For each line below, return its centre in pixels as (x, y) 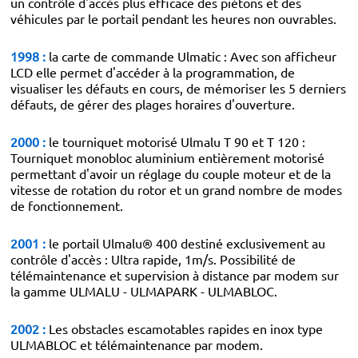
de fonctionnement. (67, 205)
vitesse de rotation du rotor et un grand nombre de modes (176, 189)
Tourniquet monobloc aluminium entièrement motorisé (167, 157)
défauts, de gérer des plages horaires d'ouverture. (153, 104)
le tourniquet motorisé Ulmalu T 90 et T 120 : (175, 141)
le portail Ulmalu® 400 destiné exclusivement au (185, 243)
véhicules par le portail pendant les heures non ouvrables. (173, 18)
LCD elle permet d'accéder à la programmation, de (153, 72)
